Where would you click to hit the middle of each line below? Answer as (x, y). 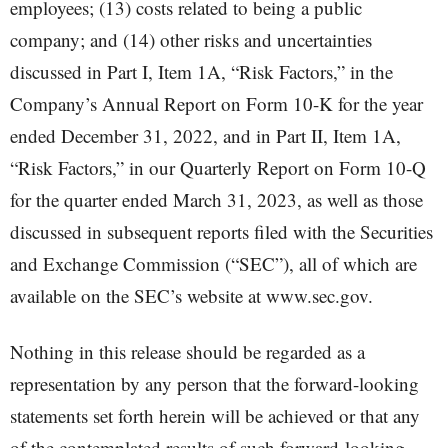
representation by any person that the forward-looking (214, 383)
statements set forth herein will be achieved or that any (215, 415)
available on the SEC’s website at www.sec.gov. (191, 295)
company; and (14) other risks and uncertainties (191, 39)
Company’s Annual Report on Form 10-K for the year (216, 103)
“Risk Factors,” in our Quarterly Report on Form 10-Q (218, 167)
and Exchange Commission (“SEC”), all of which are (213, 263)
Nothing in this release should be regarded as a (187, 351)
